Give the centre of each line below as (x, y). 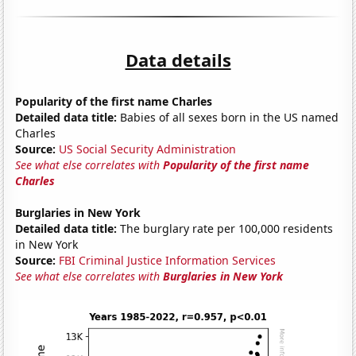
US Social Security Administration (148, 149)
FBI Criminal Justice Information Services (168, 260)
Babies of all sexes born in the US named (228, 117)
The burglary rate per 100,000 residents (225, 228)
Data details (178, 59)
